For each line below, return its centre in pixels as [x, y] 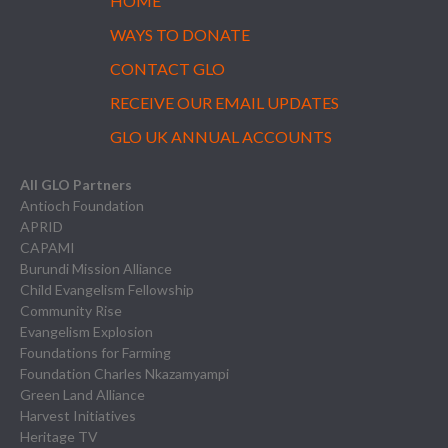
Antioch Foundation [82, 205]
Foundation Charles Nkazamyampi [124, 373]
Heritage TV [59, 436]
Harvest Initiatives [78, 415]
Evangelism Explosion [86, 331]
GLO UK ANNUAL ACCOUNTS [220, 136]
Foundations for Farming [95, 352]
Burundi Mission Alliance [96, 268]
